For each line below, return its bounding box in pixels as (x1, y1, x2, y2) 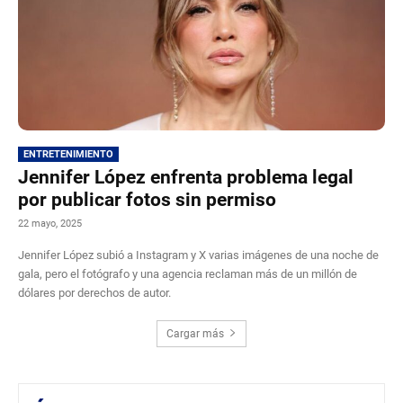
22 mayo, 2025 (18, 217, 82, 229)
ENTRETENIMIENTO (23, 148, 113, 160)
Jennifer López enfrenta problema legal (18, 166, 354, 188)
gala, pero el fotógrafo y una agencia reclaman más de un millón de (18, 266, 357, 281)
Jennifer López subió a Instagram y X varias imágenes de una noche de (18, 247, 379, 262)
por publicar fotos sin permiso (18, 188, 276, 210)
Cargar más (166, 327, 224, 340)
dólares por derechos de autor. (18, 285, 171, 300)
